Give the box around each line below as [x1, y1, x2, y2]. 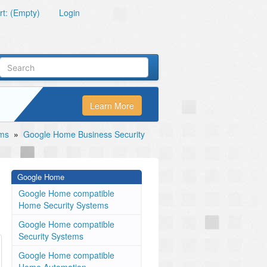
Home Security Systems [18, 199, 108, 211]
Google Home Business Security [23, 128, 145, 140]
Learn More [90, 100, 134, 112]
